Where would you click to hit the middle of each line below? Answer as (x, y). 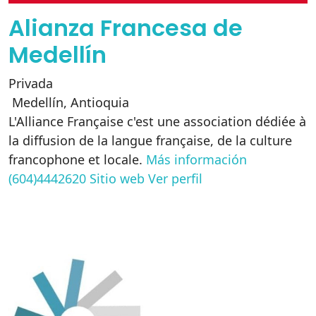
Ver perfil (175, 178)
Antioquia (100, 102)
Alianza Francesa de (126, 28)
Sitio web (117, 178)
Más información (196, 159)
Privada (31, 83)
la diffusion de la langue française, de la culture (150, 140)
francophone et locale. (77, 159)
